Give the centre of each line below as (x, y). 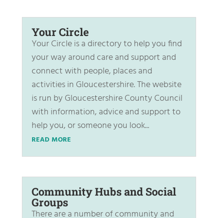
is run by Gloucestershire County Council (107, 99)
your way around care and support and (104, 58)
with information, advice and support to (106, 112)
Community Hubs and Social (104, 192)
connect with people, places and (92, 72)
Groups (50, 202)
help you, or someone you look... (90, 126)
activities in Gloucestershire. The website (106, 85)
